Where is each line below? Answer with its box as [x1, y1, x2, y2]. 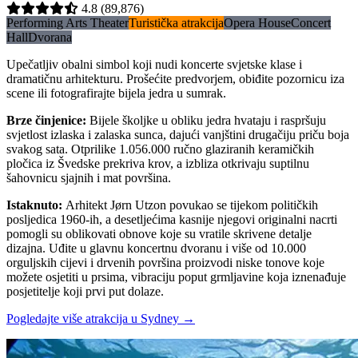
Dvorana [28, 30, 72, 45]
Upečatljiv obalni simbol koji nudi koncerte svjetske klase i [6, 58, 302, 72]
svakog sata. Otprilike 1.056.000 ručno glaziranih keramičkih [6, 142, 314, 157]
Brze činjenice [6, 113, 82, 128]
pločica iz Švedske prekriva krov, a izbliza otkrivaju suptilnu [6, 157, 309, 171]
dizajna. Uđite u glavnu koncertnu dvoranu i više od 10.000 [6, 241, 306, 256]
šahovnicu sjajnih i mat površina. [6, 171, 171, 185]
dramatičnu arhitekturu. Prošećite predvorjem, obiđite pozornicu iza [6, 72, 344, 86]
